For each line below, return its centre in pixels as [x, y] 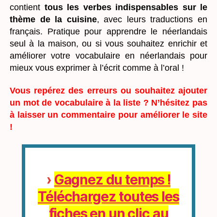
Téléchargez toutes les [108, 197]
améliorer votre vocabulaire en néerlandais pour [108, 55]
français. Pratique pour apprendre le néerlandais [108, 31]
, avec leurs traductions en [152, 19]
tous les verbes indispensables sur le [126, 7]
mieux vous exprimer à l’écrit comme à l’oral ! [97, 68]
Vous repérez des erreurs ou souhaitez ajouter [108, 91]
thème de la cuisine [53, 19]
